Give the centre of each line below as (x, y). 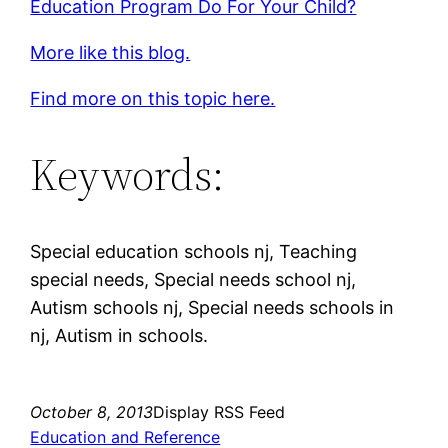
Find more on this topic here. (153, 98)
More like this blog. (110, 52)
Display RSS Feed (219, 412)
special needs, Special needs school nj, (193, 279)
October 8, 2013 (92, 412)
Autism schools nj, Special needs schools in (212, 307)
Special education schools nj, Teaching (194, 251)
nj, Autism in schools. (119, 335)
